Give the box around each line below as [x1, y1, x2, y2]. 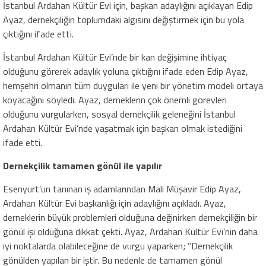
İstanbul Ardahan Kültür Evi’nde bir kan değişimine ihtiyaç [3, 50, 227, 65]
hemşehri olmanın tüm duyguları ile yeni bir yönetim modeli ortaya [3, 78, 263, 93]
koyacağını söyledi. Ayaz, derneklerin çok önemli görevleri [3, 93, 227, 107]
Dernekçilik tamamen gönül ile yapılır [3, 159, 162, 173]
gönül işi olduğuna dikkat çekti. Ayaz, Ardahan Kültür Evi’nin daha [3, 224, 258, 239]
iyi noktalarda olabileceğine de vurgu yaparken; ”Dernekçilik [3, 239, 233, 254]
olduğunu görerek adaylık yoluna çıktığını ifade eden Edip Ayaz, [3, 64, 248, 79]
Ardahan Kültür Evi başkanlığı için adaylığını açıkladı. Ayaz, [3, 196, 226, 211]
